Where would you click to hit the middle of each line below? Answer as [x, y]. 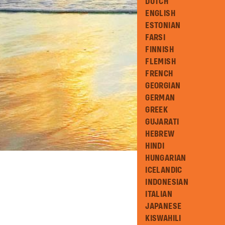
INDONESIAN [167, 182]
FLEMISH [160, 62]
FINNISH [159, 50]
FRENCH [159, 74]
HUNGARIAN [166, 158]
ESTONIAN [163, 26]
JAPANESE [163, 206]
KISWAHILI [163, 218]
